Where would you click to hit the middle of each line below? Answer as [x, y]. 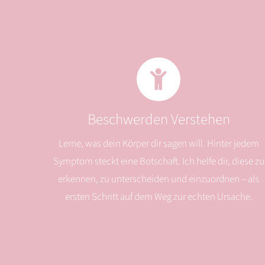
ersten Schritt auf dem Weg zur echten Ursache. [159, 197]
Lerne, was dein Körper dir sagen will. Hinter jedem [159, 144]
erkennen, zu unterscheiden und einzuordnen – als [159, 180]
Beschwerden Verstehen [159, 120]
